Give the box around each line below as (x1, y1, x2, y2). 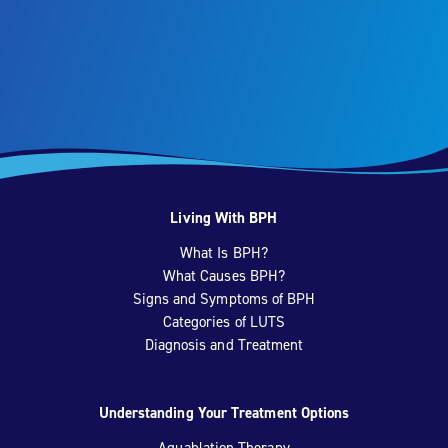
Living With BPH (170, 208, 278, 228)
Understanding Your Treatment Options (98, 403, 350, 423)
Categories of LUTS (162, 312, 286, 332)
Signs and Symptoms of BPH (132, 289, 316, 309)
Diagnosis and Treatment (144, 335, 304, 355)
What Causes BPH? (162, 266, 286, 286)
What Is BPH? (180, 243, 268, 263)
